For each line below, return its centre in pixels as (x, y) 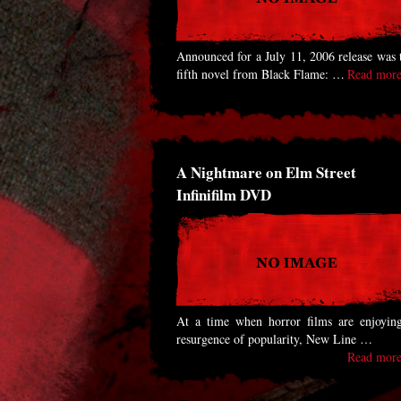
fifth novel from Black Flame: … (260, 74)
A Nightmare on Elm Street (266, 172)
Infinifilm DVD (224, 195)
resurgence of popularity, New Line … (274, 339)
